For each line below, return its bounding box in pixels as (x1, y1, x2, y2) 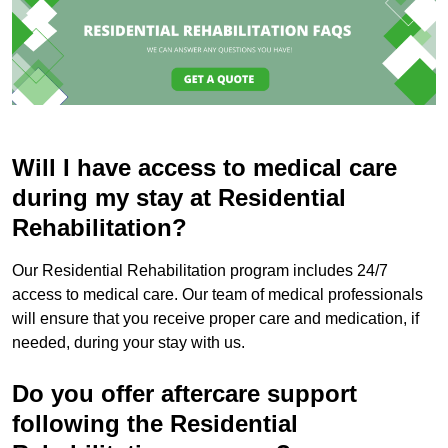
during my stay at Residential (12, 184, 346, 212)
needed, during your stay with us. (12, 334, 245, 352)
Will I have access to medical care (12, 154, 397, 182)
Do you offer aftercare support (12, 380, 357, 408)
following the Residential (12, 410, 298, 438)
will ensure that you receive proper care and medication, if (12, 310, 419, 328)
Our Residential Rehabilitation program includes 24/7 (12, 262, 388, 280)
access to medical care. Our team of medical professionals (12, 286, 423, 304)
